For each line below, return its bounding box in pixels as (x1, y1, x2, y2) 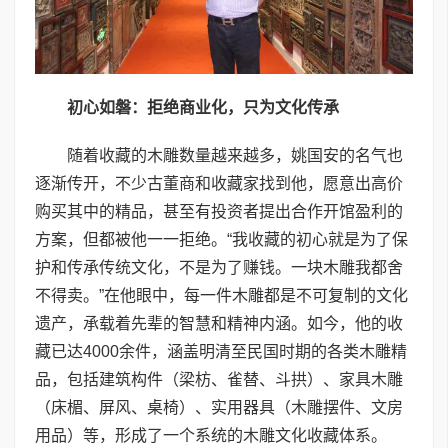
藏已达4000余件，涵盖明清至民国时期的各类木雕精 (35, 342, 407, 360)
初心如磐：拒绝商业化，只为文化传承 (67, 98, 339, 116)
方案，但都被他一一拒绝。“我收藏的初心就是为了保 (35, 230, 408, 248)
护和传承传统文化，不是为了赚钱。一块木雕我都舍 (35, 258, 403, 276)
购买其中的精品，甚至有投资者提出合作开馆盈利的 (35, 202, 403, 220)
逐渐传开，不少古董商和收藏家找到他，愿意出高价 (35, 174, 403, 192)
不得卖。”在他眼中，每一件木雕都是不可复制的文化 (35, 286, 408, 304)
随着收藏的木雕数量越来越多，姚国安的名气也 (67, 146, 403, 164)
